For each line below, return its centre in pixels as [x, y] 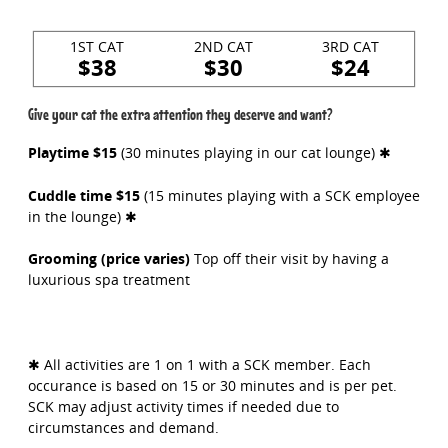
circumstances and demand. [123, 428]
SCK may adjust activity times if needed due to [183, 407]
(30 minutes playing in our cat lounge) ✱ [253, 153]
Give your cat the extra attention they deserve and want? [180, 115]
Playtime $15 [72, 153]
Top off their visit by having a [289, 259]
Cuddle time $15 [83, 195]
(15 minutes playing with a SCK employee [279, 195]
